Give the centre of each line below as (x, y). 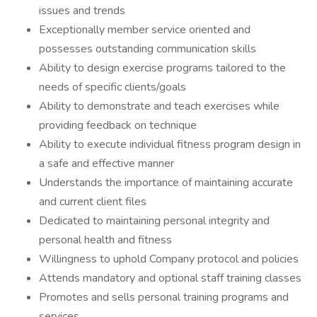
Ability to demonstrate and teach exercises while (159, 106)
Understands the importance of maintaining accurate (166, 183)
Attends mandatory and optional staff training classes (170, 278)
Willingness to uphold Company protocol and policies (169, 259)
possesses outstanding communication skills (148, 49)
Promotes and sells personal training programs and (164, 297)
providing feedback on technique (118, 125)
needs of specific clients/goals (113, 87)
